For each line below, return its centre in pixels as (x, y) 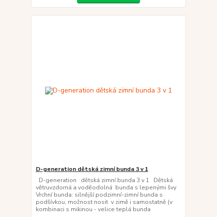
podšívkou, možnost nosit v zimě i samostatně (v (104, 202)
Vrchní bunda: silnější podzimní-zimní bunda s (99, 195)
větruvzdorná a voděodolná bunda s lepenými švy (106, 187)
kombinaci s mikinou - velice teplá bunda (93, 209)
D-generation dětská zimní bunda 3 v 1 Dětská (104, 180)
